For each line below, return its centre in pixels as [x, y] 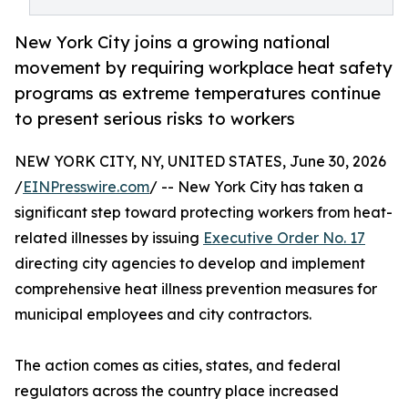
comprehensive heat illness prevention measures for [196, 289]
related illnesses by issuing [109, 238]
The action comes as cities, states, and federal [178, 366]
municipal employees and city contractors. [163, 315]
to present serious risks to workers [155, 119]
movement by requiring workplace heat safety [204, 68]
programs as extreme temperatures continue [198, 93]
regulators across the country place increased [177, 391]
